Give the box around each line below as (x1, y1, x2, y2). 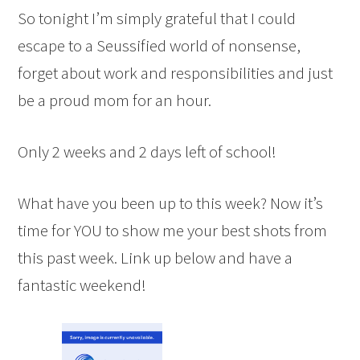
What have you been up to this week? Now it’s (18, 191, 324, 214)
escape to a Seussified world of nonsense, (18, 34, 301, 56)
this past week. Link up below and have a (18, 246, 293, 268)
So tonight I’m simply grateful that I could (18, 6, 297, 29)
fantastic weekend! (18, 273, 147, 296)
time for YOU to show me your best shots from (18, 219, 328, 241)
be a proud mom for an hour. (18, 88, 212, 111)
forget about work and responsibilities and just (18, 61, 333, 84)
